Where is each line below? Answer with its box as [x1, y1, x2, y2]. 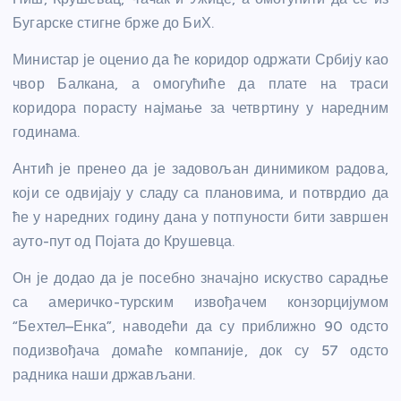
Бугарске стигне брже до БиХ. [13, 14, 215, 32]
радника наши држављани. [13, 366, 196, 384]
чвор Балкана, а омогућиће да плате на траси [13, 75, 388, 93]
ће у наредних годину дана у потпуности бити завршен [13, 209, 388, 226]
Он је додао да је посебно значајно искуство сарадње [13, 269, 388, 287]
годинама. [13, 124, 81, 141]
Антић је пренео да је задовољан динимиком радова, [13, 160, 388, 178]
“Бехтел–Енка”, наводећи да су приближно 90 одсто [13, 318, 388, 336]
